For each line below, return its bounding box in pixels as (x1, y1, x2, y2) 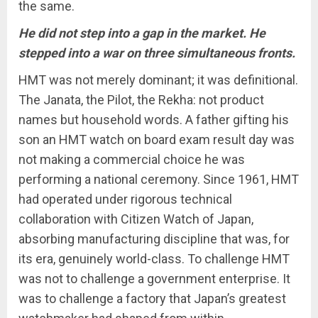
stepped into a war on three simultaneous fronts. (18, 45, 295, 60)
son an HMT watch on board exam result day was (18, 132, 295, 147)
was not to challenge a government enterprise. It (18, 271, 290, 286)
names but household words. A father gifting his (18, 112, 289, 127)
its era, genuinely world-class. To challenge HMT (18, 251, 290, 266)
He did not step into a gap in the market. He (18, 26, 265, 40)
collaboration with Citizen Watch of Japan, (18, 212, 253, 226)
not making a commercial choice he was (18, 152, 245, 167)
